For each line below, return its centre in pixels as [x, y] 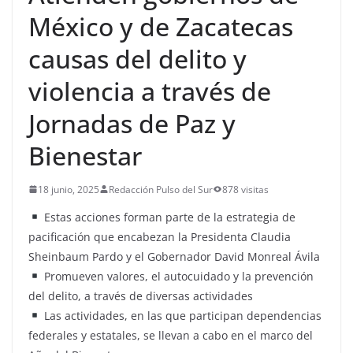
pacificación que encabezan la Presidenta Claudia [160, 236]
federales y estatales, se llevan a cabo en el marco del [171, 335]
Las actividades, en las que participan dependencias [181, 315]
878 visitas [245, 189]
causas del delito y [137, 58]
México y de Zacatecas [161, 26]
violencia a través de [150, 91]
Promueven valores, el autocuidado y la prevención [177, 276]
